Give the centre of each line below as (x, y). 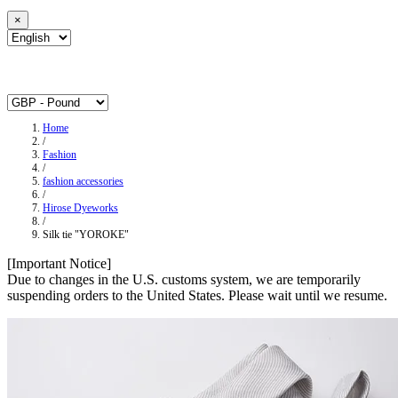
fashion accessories (83, 182)
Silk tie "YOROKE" (86, 235)
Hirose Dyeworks (80, 208)
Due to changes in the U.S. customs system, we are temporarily (184, 280)
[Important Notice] (59, 264)
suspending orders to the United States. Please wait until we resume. (197, 296)
